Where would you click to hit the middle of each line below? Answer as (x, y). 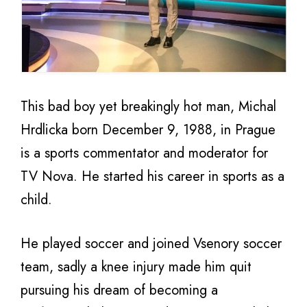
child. (36, 200)
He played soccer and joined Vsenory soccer (151, 244)
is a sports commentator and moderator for (144, 153)
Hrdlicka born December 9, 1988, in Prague (148, 130)
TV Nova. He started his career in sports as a (152, 176)
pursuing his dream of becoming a (119, 290)
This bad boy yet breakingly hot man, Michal (148, 107)
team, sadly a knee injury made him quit (136, 267)
